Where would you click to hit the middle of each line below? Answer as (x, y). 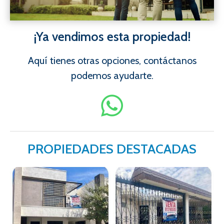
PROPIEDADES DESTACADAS (112, 149)
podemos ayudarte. (112, 76)
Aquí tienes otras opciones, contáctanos (112, 61)
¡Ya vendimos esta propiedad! (112, 37)
